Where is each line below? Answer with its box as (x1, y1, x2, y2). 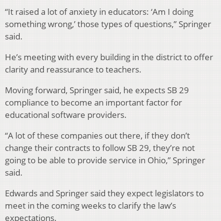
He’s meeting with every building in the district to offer (5, 51, 213, 63)
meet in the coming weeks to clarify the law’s (5, 200, 176, 212)
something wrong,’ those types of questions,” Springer (5, 18, 211, 30)
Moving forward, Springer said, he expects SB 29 (5, 84, 189, 96)
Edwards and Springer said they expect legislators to (5, 187, 204, 199)
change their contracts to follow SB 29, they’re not (5, 142, 195, 154)
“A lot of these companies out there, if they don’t (5, 130, 190, 142)
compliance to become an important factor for (5, 97, 182, 109)
